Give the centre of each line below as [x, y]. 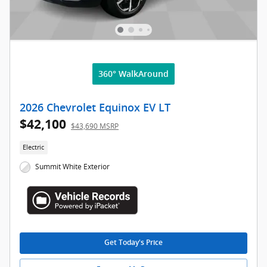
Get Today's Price [133, 243]
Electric [34, 148]
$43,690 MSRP [95, 126]
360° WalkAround [133, 74]
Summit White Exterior [73, 167]
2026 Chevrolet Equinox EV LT [95, 108]
